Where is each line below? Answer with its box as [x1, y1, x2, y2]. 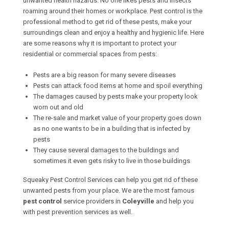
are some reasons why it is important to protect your [23, 39, 176, 47]
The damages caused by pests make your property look [33, 93, 198, 100]
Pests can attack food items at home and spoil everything [33, 82, 202, 89]
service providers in [62, 197, 122, 205]
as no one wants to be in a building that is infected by [33, 125, 190, 132]
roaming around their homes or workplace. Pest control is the [23, 7, 202, 15]
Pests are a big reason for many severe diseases [33, 71, 176, 79]
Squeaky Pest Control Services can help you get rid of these [23, 176, 198, 184]
